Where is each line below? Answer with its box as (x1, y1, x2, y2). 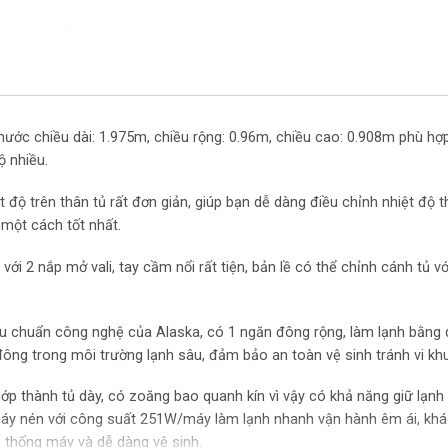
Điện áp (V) (329, 51, 393, 67)
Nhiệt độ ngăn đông (329, 141, 443, 157)
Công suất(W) (329, 6, 410, 22)
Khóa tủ (329, 186, 373, 202)
